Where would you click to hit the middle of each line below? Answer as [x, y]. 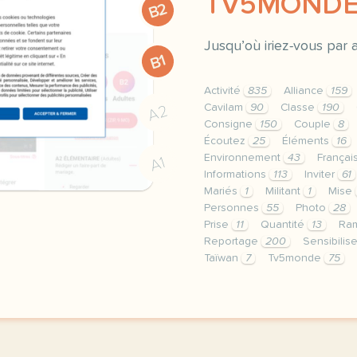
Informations [237, 175]
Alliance [305, 91]
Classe [299, 108]
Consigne [230, 124]
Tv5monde [296, 258]
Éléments [307, 141]
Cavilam [225, 108]
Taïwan [223, 258]
